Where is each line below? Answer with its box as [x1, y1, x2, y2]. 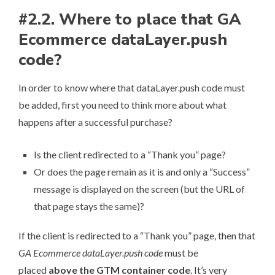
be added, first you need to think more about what [18, 98, 227, 110]
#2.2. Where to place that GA [18, 8, 241, 30]
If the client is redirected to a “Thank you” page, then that [18, 229, 255, 241]
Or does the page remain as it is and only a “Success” [34, 165, 250, 177]
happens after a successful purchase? [18, 115, 172, 128]
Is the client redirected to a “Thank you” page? [34, 148, 226, 160]
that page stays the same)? [34, 199, 144, 212]
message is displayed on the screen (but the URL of [34, 182, 245, 195]
